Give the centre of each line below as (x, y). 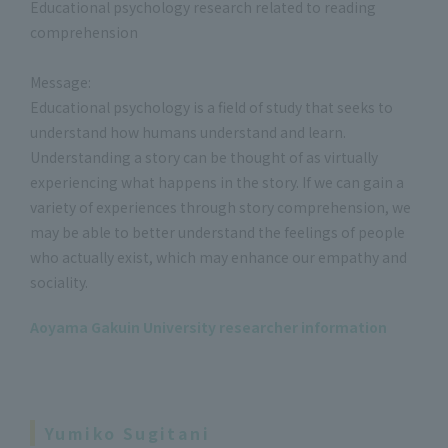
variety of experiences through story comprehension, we (220, 206)
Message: (60, 81)
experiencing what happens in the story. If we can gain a (217, 181)
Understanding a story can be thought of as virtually (204, 156)
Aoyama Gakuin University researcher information (208, 326)
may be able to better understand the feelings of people (217, 231)
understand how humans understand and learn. (188, 131)
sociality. (59, 281)
